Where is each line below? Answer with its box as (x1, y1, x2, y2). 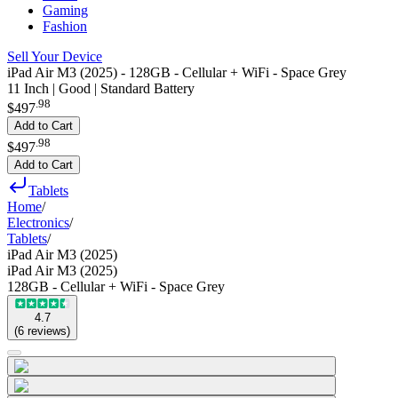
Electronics (7, 214, 69, 230)
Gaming (43, 3, 88, 18)
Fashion (43, 19, 87, 34)
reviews (28, 323, 67, 338)
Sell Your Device (7, 49, 102, 64)
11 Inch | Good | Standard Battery (7, 81, 195, 96)
